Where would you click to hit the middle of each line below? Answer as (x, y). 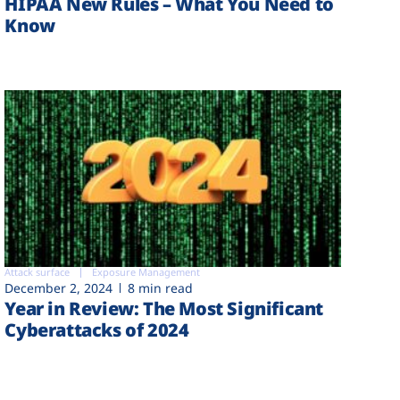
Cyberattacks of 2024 (97, 330)
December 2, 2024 (59, 288)
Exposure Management (146, 272)
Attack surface (37, 272)
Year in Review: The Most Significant (164, 309)
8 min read (161, 288)
